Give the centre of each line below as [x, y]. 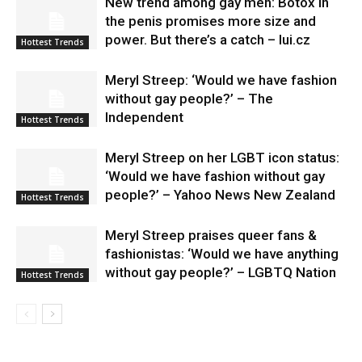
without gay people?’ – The [189, 99]
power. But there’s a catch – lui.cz [208, 40]
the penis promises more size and [210, 21]
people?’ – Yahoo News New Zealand [220, 195]
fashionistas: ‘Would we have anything [222, 254]
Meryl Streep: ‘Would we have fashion [221, 80]
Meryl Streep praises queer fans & [211, 236]
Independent [144, 118]
